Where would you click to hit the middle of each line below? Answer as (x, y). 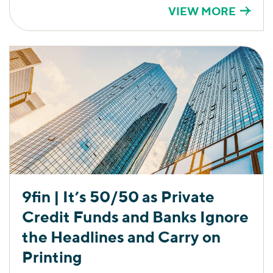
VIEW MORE (202, 11)
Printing (52, 257)
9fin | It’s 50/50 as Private (118, 196)
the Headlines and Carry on (121, 236)
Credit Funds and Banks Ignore (135, 216)
